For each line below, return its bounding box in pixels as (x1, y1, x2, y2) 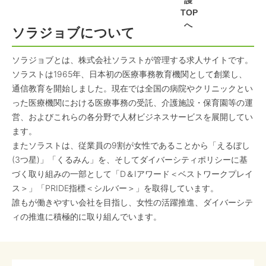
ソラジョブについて (12, 25, 135, 40)
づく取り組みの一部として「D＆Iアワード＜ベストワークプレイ (12, 169, 253, 179)
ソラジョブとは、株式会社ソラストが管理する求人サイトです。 (12, 55, 253, 65)
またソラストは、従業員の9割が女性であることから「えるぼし (12, 140, 250, 150)
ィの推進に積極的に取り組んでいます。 (12, 211, 161, 221)
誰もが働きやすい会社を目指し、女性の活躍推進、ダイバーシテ (12, 197, 253, 207)
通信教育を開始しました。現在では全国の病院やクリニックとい (12, 83, 253, 93)
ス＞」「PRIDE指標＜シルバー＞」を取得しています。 (12, 183, 218, 193)
